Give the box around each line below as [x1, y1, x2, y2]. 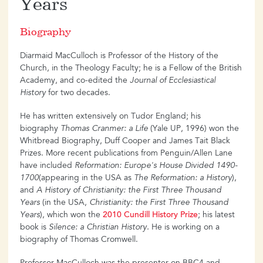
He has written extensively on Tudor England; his [20, 113, 201, 121]
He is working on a [151, 224, 220, 232]
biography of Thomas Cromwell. [20, 236, 138, 244]
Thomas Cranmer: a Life [60, 125, 148, 133]
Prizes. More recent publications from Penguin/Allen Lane [20, 150, 232, 158]
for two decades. [48, 89, 110, 97]
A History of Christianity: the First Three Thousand [36, 187, 221, 195]
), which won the [40, 211, 103, 220]
